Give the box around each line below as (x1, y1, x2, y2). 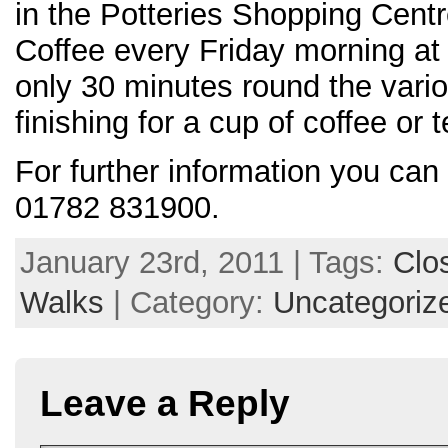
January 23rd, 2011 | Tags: (20, 245, 393, 281)
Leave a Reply (40, 383, 290, 425)
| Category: (104, 285, 273, 321)
